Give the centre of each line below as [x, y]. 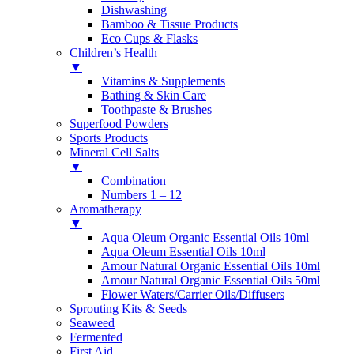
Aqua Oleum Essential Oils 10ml [183, 251]
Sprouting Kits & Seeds [128, 308]
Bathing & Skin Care [154, 95]
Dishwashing [134, 9]
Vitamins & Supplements [163, 81]
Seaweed [92, 322]
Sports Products [109, 137]
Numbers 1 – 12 [141, 194]
